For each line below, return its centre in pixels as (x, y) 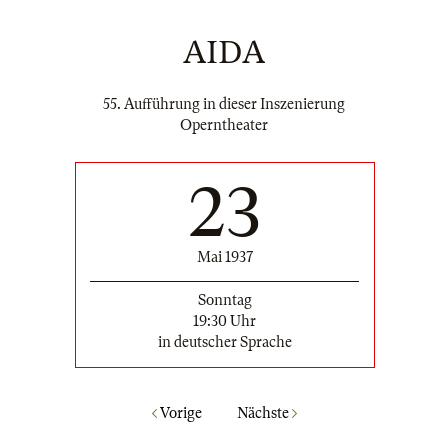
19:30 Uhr (224, 320)
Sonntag (224, 299)
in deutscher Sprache (224, 341)
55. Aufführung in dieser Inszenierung (224, 104)
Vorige (179, 413)
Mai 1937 (224, 256)
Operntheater (224, 125)
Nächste (264, 413)
